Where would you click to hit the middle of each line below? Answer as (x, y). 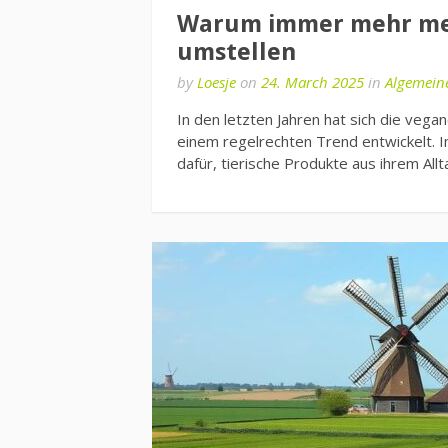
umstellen (236, 52)
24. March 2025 (312, 82)
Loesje (216, 82)
